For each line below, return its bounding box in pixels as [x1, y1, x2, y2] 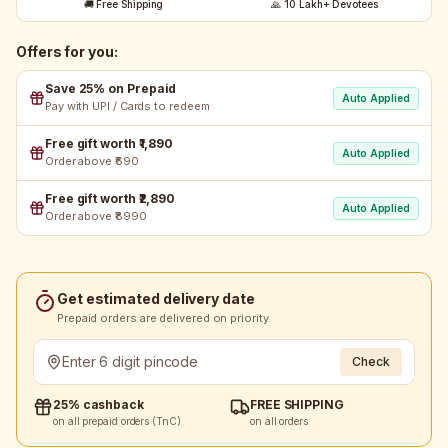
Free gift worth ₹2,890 [45, 191, 176, 206]
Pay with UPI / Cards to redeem [45, 99, 210, 113]
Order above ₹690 [45, 154, 139, 168]
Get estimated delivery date [57, 290, 255, 307]
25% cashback [53, 397, 144, 412]
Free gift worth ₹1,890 [45, 136, 174, 151]
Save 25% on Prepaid [45, 81, 177, 96]
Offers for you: [16, 43, 118, 60]
